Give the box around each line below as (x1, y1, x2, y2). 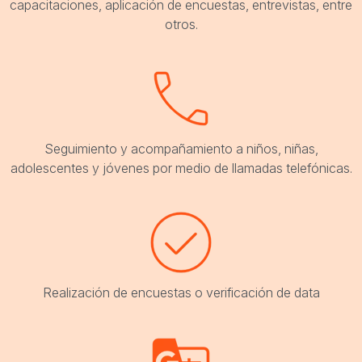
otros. (164, 16, 198, 33)
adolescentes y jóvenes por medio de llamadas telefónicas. (10, 160, 352, 177)
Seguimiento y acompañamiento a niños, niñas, (44, 141, 318, 158)
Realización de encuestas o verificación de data (42, 284, 320, 301)
